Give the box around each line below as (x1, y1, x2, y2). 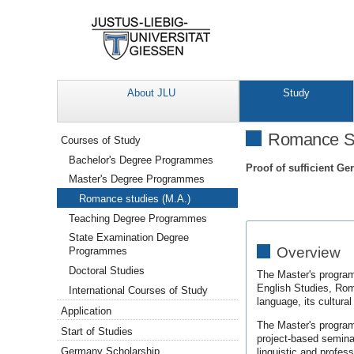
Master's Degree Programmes (69, 173, 205, 186)
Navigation (56, 130, 108, 141)
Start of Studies (61, 325, 134, 337)
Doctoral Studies (69, 265, 145, 277)
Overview (277, 243, 341, 261)
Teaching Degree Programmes (69, 212, 208, 224)
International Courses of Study (69, 284, 209, 296)
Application (61, 304, 112, 317)
